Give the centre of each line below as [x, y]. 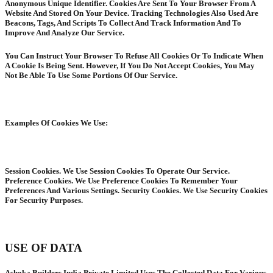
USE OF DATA [44, 247]
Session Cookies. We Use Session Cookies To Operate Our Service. [117, 171]
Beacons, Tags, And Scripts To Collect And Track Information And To [123, 23]
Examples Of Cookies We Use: [56, 123]
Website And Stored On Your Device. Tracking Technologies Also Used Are [132, 13]
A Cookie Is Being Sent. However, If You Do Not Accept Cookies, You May [130, 66]
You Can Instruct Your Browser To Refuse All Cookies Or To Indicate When [134, 56]
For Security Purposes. [44, 200]
